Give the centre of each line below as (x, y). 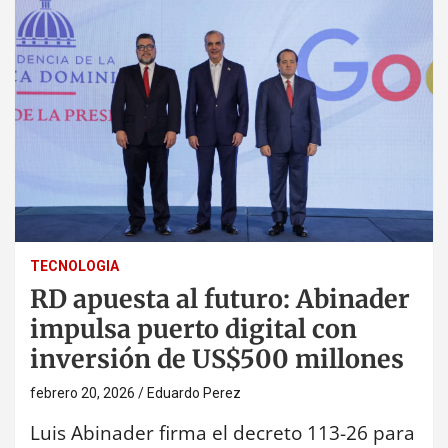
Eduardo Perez (194, 392)
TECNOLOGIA (74, 265)
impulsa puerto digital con (193, 328)
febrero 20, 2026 (82, 392)
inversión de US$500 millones (217, 358)
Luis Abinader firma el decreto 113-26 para (222, 432)
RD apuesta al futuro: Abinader (220, 298)
